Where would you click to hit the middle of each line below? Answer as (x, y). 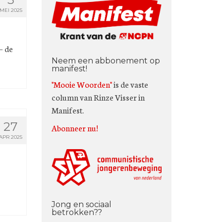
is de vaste (130, 84)
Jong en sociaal (81, 204)
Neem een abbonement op (106, 60)
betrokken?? (77, 212)
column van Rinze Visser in (98, 97)
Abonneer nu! (75, 127)
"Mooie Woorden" (82, 84)
